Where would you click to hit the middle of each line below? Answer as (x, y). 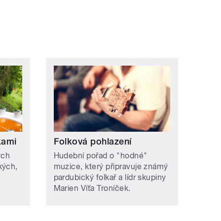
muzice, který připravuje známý (111, 166)
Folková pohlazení (92, 141)
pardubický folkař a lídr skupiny (110, 177)
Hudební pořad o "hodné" (100, 155)
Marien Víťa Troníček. (92, 188)
